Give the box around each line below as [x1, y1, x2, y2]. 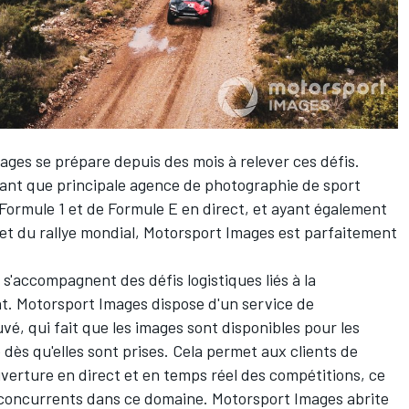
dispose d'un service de [148, 292, 314, 313]
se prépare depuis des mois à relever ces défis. [32, 150, 360, 171]
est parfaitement [275, 221, 397, 242]
